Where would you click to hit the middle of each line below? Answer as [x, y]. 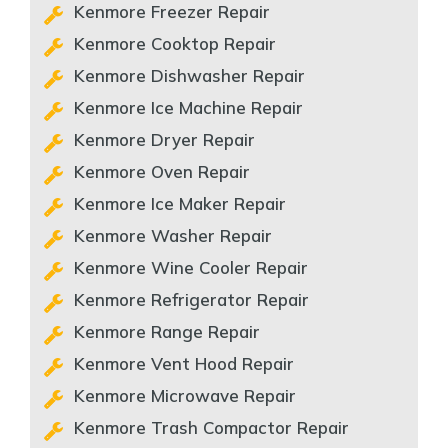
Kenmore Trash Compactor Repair [211, 427]
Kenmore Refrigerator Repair [191, 299]
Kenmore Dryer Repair [164, 139]
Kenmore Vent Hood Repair [184, 363]
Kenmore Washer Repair [173, 235]
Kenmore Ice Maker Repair [180, 203]
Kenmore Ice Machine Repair [188, 107]
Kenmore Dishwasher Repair [189, 75]
